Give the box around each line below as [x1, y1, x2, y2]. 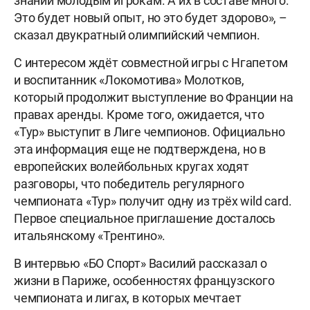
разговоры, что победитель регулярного [14, 176, 244, 192]
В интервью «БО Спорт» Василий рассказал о [14, 256, 267, 271]
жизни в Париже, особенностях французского [14, 273, 275, 289]
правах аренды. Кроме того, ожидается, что [14, 107, 264, 122]
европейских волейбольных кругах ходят [14, 159, 249, 174]
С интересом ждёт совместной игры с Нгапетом [14, 55, 288, 71]
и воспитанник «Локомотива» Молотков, [14, 73, 244, 88]
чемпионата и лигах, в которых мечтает [14, 291, 241, 306]
